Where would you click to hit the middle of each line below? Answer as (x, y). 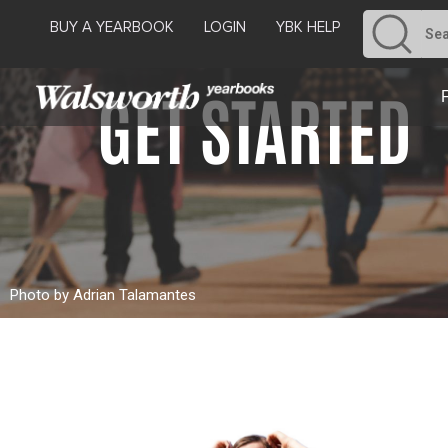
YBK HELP (308, 26)
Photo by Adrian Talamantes (103, 295)
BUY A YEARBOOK (112, 26)
